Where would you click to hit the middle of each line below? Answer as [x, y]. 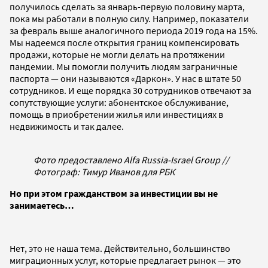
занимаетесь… [42, 205]
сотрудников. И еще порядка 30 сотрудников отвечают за [130, 90]
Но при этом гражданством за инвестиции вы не [114, 193]
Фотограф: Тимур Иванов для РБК [104, 171]
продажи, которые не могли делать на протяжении [117, 54]
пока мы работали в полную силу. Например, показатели [129, 18]
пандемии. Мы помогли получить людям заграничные [124, 66]
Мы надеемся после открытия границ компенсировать [124, 42]
